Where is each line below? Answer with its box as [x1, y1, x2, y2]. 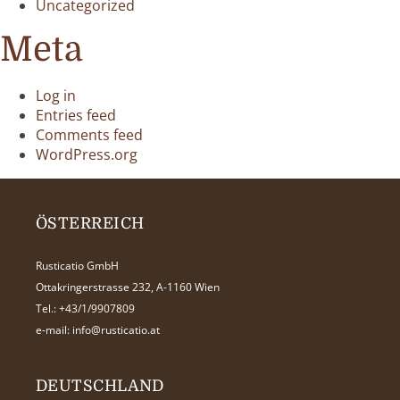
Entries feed [36, 105, 116, 125]
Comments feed [36, 125, 143, 145]
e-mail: [36, 323, 72, 337]
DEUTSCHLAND [36, 377, 164, 395]
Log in [36, 86, 76, 105]
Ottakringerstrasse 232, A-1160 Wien [36, 280, 220, 294]
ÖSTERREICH [36, 214, 145, 232]
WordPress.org [36, 145, 137, 164]
